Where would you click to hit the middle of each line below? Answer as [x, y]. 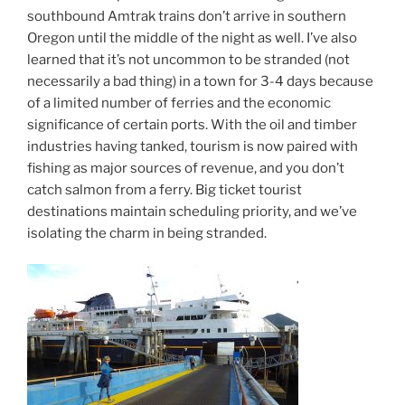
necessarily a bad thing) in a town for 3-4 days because [200, 81]
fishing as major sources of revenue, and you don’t [186, 168]
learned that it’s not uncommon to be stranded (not [188, 59]
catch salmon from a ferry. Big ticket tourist [165, 189]
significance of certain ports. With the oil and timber [192, 124]
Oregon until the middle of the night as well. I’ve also [192, 38]
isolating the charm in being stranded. [147, 233]
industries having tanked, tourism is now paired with [193, 146]
